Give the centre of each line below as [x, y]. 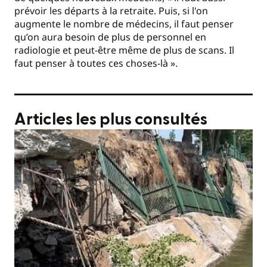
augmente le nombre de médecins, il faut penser [124, 24]
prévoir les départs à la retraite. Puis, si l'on [111, 11]
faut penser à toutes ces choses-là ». [96, 63]
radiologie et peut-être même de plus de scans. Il [124, 50]
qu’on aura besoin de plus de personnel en [110, 37]
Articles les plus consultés [111, 120]
